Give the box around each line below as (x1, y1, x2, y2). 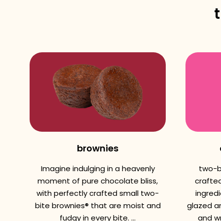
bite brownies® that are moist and (35, 200, 161, 211)
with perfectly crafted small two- (37, 188, 159, 198)
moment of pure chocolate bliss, (37, 176, 158, 186)
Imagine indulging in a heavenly (40, 163, 155, 174)
